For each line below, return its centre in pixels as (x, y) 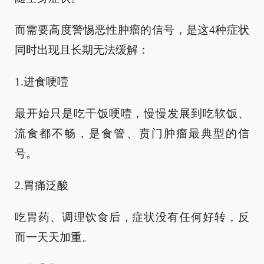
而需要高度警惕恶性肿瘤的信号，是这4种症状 (132, 30)
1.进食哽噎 (42, 82)
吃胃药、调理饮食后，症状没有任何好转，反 (132, 217)
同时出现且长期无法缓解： (82, 50)
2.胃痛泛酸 (42, 185)
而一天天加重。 (54, 237)
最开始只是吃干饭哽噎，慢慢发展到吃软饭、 (132, 113)
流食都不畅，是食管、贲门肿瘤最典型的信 (132, 133)
